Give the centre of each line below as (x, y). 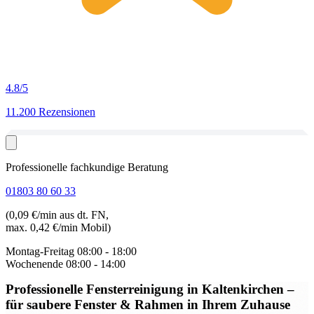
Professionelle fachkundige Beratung (87, 167)
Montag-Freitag (40, 251)
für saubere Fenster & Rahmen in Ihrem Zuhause (148, 305)
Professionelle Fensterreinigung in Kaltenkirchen (146, 289)
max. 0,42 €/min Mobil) (58, 227)
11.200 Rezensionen (50, 112)
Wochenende (34, 264)
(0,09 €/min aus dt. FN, (57, 215)
